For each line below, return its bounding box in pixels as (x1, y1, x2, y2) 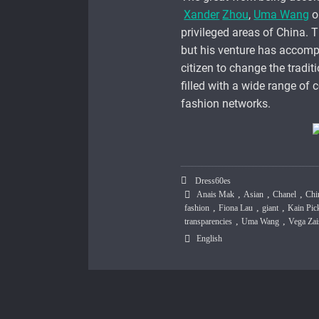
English (197, 234, 223, 244)
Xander (184, 8, 220, 22)
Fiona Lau (219, 203, 253, 214)
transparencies (184, 216, 233, 227)
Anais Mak (197, 189, 235, 200)
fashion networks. (181, 97, 271, 111)
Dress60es (193, 176, 231, 187)
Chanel (273, 189, 297, 200)
